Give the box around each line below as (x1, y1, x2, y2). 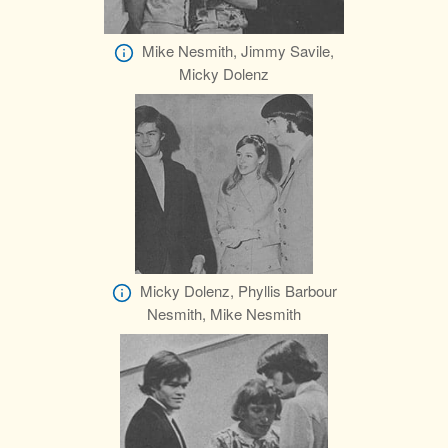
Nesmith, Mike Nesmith (147, 303, 301, 325)
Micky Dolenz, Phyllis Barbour (139, 280, 337, 302)
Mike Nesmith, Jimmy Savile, (142, 40, 334, 61)
